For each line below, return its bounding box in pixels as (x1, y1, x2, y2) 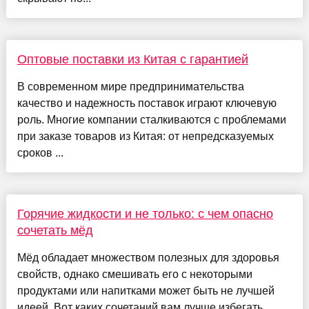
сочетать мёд (17, 223, 93, 238)
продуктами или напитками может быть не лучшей (17, 285, 275, 297)
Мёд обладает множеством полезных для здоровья (17, 252, 279, 264)
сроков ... (17, 147, 63, 159)
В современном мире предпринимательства (17, 81, 244, 93)
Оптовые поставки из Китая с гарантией (17, 52, 248, 67)
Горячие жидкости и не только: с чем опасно (17, 207, 273, 221)
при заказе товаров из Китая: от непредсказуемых (17, 130, 274, 143)
